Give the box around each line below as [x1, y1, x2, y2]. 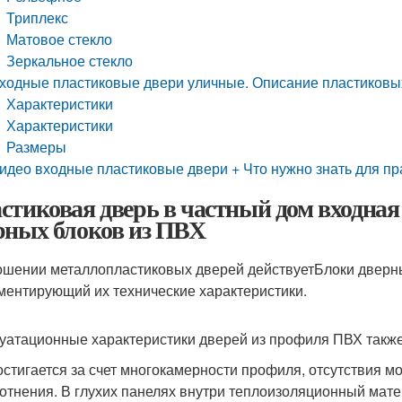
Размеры [6, 136, 67, 157]
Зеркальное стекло [6, 50, 134, 71]
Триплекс [6, 7, 69, 28]
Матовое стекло [6, 29, 113, 49]
